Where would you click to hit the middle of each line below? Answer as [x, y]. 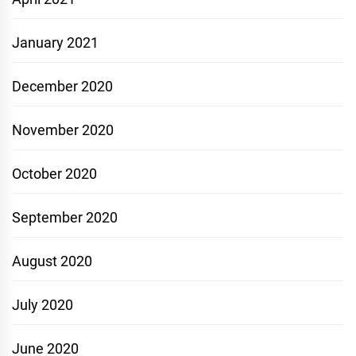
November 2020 [63, 130]
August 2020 [52, 261]
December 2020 [62, 87]
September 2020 [65, 218]
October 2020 [54, 174]
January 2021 [55, 43]
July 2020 [43, 305]
